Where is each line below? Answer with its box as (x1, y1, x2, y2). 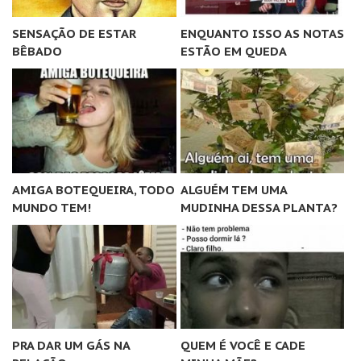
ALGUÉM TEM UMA (180, 181, 287, 197)
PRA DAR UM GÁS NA (12, 338, 130, 354)
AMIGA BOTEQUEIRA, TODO (12, 181, 175, 197)
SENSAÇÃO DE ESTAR (12, 25, 136, 41)
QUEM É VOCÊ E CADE (180, 338, 305, 354)
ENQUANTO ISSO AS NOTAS (180, 25, 344, 41)
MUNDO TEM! (12, 199, 91, 215)
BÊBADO (12, 43, 62, 59)
